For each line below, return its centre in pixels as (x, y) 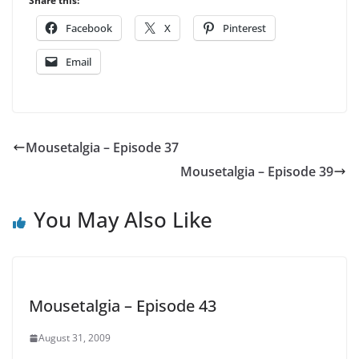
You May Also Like (123, 220)
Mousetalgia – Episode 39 (257, 172)
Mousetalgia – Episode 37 (102, 148)
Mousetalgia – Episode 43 (123, 306)
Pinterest (244, 28)
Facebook (89, 28)
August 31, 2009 (75, 338)
